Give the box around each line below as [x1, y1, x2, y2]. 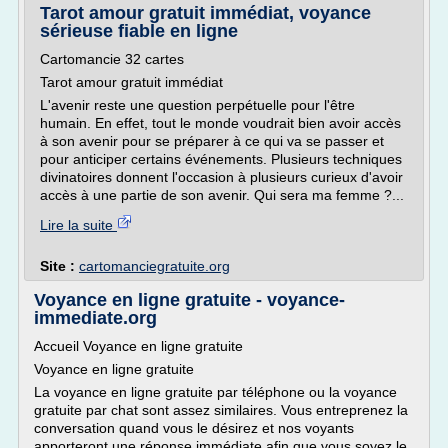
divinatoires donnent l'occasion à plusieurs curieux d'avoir [40, 169, 403, 185]
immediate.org [34, 308, 157, 328]
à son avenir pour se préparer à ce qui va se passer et [40, 133, 384, 149]
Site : [40, 258, 79, 274]
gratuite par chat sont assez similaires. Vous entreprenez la [34, 402, 408, 418]
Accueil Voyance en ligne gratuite [34, 338, 243, 354]
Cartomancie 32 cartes [40, 51, 184, 67]
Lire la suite [40, 217, 117, 233]
